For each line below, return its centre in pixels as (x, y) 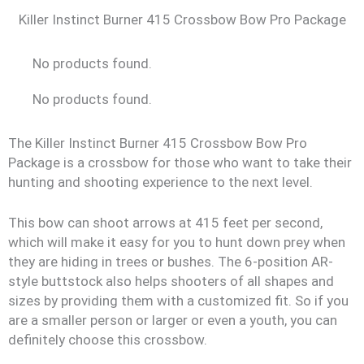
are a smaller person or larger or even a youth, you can (173, 320)
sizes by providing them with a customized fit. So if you (178, 300)
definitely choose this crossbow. (109, 339)
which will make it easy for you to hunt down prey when (177, 242)
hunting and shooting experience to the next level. (160, 182)
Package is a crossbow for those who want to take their (180, 162)
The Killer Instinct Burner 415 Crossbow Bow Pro (158, 143)
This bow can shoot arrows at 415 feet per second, (165, 222)
